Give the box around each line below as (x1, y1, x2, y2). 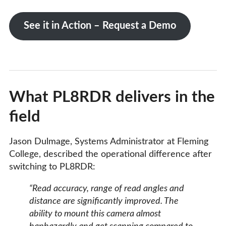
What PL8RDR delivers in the (9, 89, 215, 105)
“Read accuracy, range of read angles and (29, 184, 184, 193)
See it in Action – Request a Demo (23, 21, 176, 31)
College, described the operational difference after (9, 149, 212, 159)
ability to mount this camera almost (29, 209, 161, 218)
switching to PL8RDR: (9, 162, 95, 172)
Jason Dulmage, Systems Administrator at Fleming (9, 137, 208, 146)
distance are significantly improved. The (29, 196, 179, 206)
